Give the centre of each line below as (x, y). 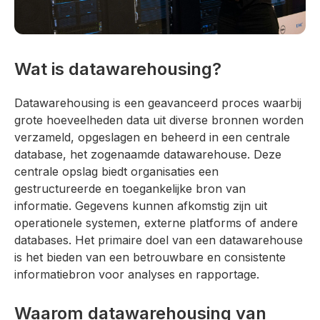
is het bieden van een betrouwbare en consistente (150, 257)
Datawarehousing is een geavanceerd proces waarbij (158, 102)
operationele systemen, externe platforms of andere (156, 222)
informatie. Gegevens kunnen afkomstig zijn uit (141, 205)
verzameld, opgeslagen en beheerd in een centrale (152, 137)
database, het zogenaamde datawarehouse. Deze (148, 154)
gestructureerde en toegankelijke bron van (130, 188)
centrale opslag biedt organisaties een (116, 171)
